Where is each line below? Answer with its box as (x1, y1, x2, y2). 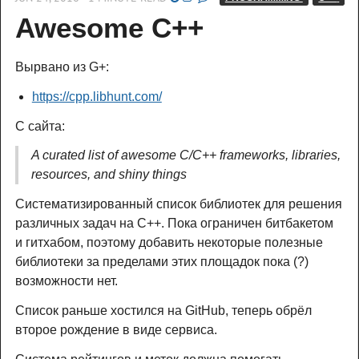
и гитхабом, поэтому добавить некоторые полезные (15, 236, 323, 250)
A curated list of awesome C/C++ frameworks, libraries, (31, 148, 341, 163)
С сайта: (15, 119, 65, 133)
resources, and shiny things (31, 167, 187, 182)
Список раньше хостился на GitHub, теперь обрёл (15, 303, 312, 317)
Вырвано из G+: (15, 59, 109, 74)
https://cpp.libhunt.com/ (31, 89, 162, 103)
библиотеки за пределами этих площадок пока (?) (15, 255, 309, 269)
